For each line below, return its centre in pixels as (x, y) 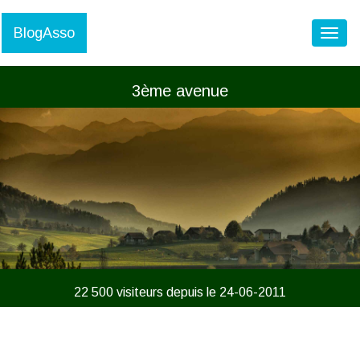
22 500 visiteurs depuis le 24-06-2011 (180, 292)
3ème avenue (180, 91)
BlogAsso (44, 33)
